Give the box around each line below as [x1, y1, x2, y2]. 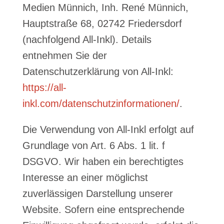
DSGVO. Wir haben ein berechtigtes [22, 156, 183, 167]
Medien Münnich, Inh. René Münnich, [22, 2, 188, 13]
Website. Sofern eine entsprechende [22, 204, 184, 215]
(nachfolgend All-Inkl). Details [22, 34, 151, 45]
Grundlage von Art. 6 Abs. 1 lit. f [22, 140, 165, 151]
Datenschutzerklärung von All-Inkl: [22, 66, 173, 77]
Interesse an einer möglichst [22, 172, 148, 183]
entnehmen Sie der [22, 50, 107, 61]
